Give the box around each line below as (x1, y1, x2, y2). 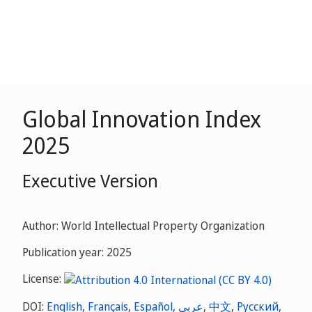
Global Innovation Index (22, 104, 261, 134)
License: (22, 271, 64, 286)
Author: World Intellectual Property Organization (22, 218, 265, 233)
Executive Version (22, 169, 158, 192)
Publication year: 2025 (22, 244, 132, 260)
